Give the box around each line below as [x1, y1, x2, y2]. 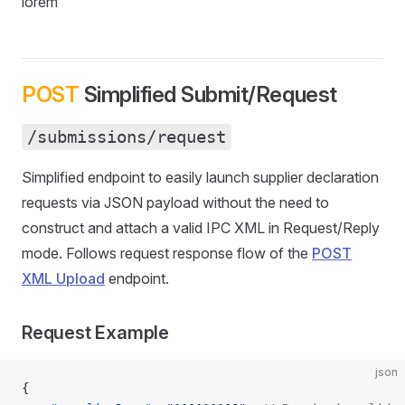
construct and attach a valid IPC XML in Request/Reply [22, 218, 380, 237]
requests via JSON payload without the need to [22, 193, 329, 212]
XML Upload [22, 268, 105, 287]
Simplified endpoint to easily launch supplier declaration [22, 167, 379, 186]
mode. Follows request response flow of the [22, 243, 312, 262]
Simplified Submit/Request [79, 80, 337, 108]
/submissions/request [27, 126, 226, 147]
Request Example [22, 321, 169, 344]
